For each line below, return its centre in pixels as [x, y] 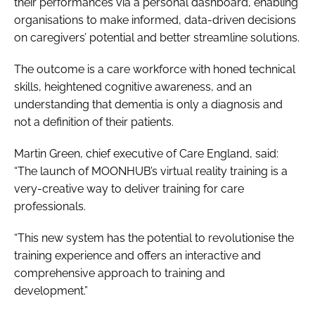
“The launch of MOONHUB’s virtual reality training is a [151, 171]
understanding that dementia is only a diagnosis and [148, 104]
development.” [51, 290]
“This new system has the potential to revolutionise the [154, 238]
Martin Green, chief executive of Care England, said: [146, 153]
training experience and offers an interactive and [137, 255]
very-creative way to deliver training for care [129, 188]
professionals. [50, 206]
